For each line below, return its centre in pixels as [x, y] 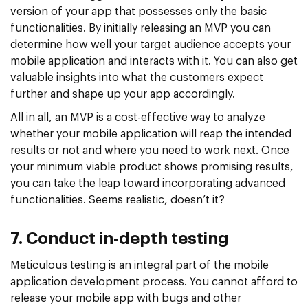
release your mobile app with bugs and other [126, 298]
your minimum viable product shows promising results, [152, 167]
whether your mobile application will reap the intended [151, 134]
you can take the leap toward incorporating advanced [148, 183]
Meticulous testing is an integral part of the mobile [140, 265]
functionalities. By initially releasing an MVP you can [141, 28]
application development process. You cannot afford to [154, 282]
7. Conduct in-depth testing [120, 239]
